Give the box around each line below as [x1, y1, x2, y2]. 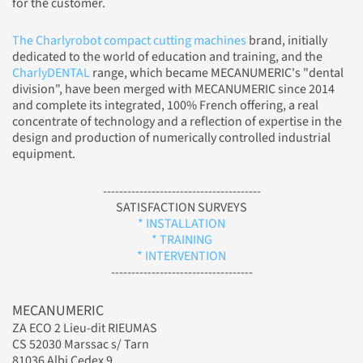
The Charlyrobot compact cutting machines [12, 32, 246, 50]
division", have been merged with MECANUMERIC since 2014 [12, 80, 335, 99]
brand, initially [246, 32, 327, 50]
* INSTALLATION [138, 215, 225, 233]
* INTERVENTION [137, 247, 226, 266]
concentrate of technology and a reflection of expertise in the [12, 113, 342, 131]
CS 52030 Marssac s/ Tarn [12, 335, 149, 354]
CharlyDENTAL [12, 64, 92, 83]
